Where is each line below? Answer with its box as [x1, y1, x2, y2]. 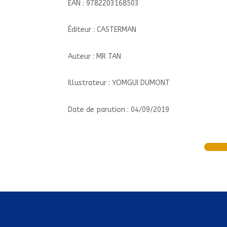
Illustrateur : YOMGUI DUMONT [68, 79, 170, 88]
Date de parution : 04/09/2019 [68, 105, 170, 114]
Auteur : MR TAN [68, 52, 122, 61]
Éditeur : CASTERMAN [68, 25, 137, 34]
